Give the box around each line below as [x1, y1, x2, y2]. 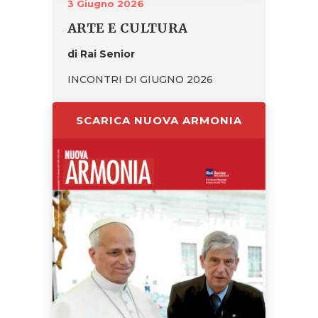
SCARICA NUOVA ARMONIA [76, 113, 242, 127]
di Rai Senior [67, 47, 135, 60]
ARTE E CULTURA [67, 19, 188, 36]
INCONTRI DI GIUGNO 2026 [67, 72, 213, 86]
